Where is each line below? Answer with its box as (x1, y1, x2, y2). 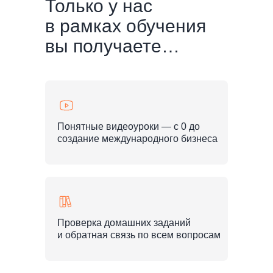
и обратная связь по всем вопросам (57, 230, 221, 240)
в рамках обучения (45, 16, 206, 36)
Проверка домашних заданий (57, 218, 191, 228)
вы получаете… (45, 36, 180, 56)
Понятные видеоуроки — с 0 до (57, 121, 200, 132)
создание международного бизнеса (57, 133, 218, 144)
